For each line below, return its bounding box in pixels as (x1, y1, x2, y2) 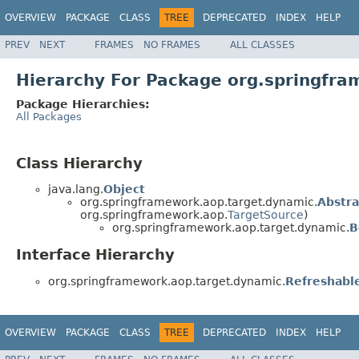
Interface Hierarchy (16, 246, 175, 264)
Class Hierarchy (16, 154, 143, 171)
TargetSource (228, 208, 304, 222)
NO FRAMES (143, 38, 200, 50)
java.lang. (48, 183, 103, 196)
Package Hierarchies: (16, 97, 150, 111)
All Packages (16, 110, 82, 123)
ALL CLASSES (230, 38, 295, 50)
